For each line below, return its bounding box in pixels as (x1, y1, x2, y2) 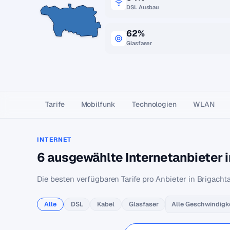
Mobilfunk (81, 100, 116, 109)
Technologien (131, 100, 177, 109)
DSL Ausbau (126, 4, 160, 11)
